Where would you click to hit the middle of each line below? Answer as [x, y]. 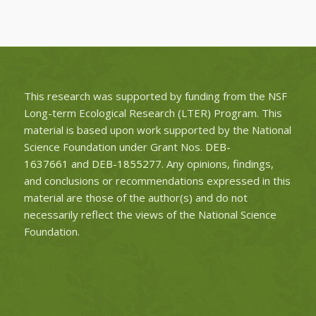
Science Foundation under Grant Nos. [114, 147]
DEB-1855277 [126, 164]
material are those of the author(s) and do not [135, 198]
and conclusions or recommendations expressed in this [157, 181]
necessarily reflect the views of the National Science [150, 215]
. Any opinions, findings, [217, 164]
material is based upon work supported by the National [157, 130]
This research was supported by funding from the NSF [155, 96]
